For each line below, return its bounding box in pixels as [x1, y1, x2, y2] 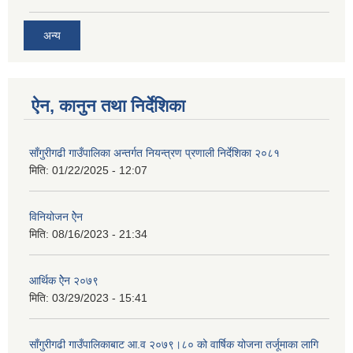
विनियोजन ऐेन [29, 210, 83, 224]
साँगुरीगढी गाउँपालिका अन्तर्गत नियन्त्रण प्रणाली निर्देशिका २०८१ [29, 147, 280, 160]
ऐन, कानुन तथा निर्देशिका [32, 96, 185, 117]
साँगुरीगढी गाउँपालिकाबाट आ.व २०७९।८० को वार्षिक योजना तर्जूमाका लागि [29, 338, 318, 351]
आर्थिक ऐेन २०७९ [29, 274, 98, 288]
